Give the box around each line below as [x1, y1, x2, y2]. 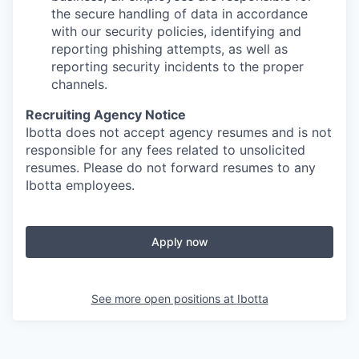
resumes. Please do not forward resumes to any [26, 159, 316, 175]
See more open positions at [91, 292, 237, 305]
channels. [51, 76, 107, 92]
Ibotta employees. [26, 177, 135, 193]
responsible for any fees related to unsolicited [26, 142, 305, 158]
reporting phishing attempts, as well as [51, 41, 288, 57]
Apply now [151, 235, 208, 248]
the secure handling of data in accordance [51, 6, 308, 22]
